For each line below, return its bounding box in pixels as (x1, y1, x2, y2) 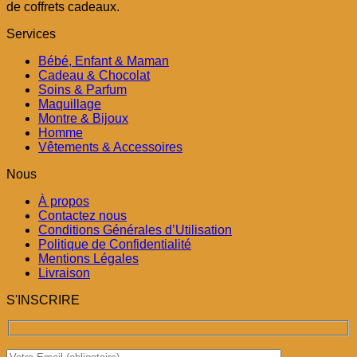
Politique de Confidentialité (38, 237, 191, 252)
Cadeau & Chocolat (38, 69, 150, 83)
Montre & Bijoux (38, 112, 128, 126)
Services (6, 27, 56, 41)
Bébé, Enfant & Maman (38, 54, 169, 69)
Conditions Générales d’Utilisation (38, 223, 232, 237)
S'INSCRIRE (6, 293, 80, 308)
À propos (38, 194, 89, 209)
